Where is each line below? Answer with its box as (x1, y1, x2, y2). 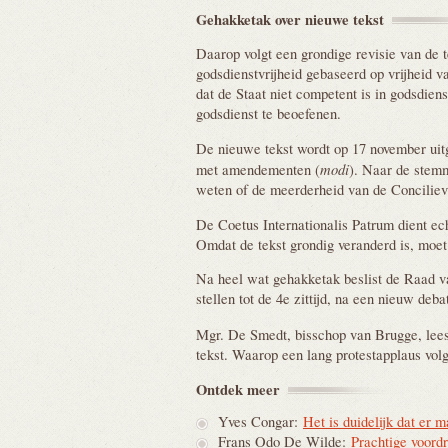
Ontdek (196, 378, 247, 400)
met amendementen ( (196, 159, 320, 179)
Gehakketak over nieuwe (196, 8, 353, 30)
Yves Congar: (218, 411, 303, 431)
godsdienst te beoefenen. (196, 104, 341, 124)
